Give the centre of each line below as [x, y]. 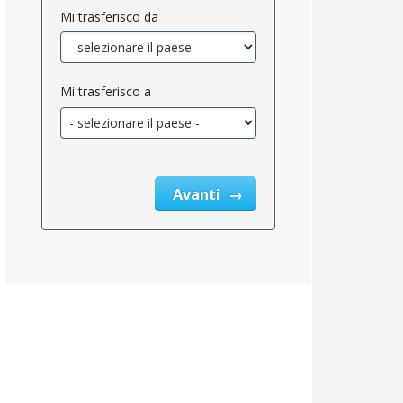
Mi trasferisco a [106, 92]
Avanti [198, 194]
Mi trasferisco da [109, 16]
